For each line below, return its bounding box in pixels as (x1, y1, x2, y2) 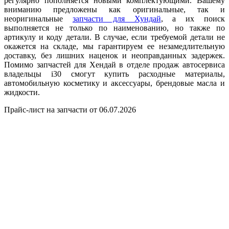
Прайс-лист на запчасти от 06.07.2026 (4, 105, 136, 114)
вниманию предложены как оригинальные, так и (4, 5, 225, 14)
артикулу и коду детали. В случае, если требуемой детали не (4, 32, 225, 41)
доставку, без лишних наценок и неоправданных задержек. (4, 51, 225, 60)
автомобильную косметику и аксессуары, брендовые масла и (4, 78, 225, 87)
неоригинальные (4, 14, 73, 23)
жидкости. (4, 87, 40, 97)
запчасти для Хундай (72, 14, 161, 23)
